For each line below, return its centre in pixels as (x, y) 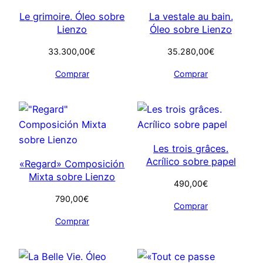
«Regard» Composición (72, 163)
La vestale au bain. (191, 16)
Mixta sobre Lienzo (72, 176)
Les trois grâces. (191, 148)
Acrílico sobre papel (191, 161)
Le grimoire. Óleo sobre (72, 16)
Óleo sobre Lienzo (191, 29)
